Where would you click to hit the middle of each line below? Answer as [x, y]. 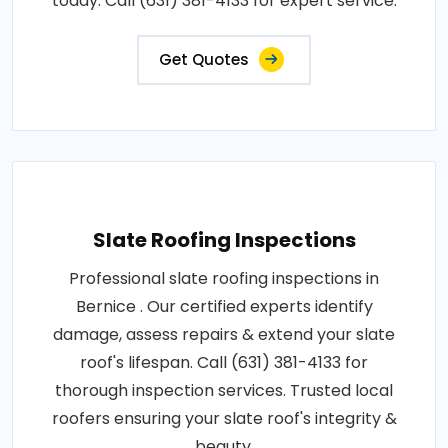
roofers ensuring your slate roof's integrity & [224, 419]
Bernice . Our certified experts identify [224, 307]
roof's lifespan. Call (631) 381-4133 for [224, 363]
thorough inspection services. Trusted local [224, 391]
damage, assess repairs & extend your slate [224, 335]
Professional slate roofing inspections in [224, 279]
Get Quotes [204, 60]
